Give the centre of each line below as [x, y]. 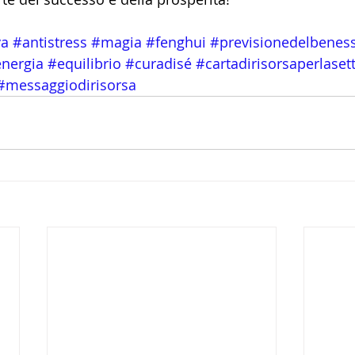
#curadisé [158, 64]
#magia [116, 42]
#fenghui [176, 42]
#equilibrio [84, 64]
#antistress [50, 42]
